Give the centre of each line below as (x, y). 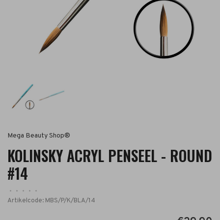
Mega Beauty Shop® (39, 136)
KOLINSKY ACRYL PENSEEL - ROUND (110, 155)
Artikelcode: (26, 201)
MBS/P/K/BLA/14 (69, 201)
